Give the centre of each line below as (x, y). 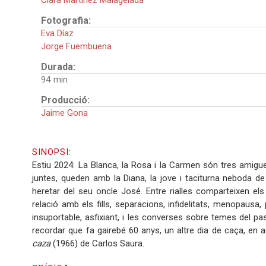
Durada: (60, 67)
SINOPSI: (53, 152)
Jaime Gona (65, 113)
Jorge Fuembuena (77, 47)
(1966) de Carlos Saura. (99, 244)
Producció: (67, 100)
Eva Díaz (58, 34)
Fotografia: (67, 21)
